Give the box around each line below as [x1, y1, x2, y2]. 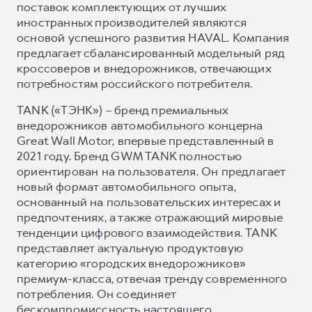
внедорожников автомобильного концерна [17, 117, 263, 133]
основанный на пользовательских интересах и [17, 194, 281, 210]
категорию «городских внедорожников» [17, 255, 247, 271]
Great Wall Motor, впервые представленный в [17, 132, 274, 148]
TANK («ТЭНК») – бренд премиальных [17, 102, 228, 118]
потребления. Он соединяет [17, 286, 175, 302]
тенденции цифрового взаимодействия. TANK [17, 224, 277, 240]
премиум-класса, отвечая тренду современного [17, 270, 288, 286]
